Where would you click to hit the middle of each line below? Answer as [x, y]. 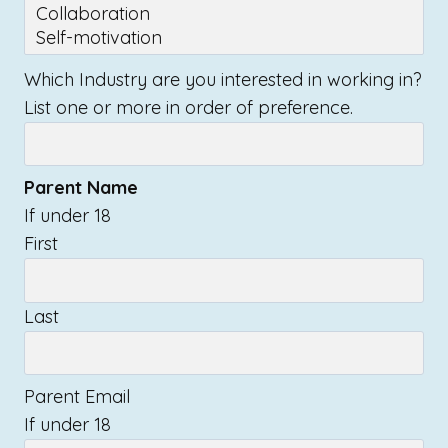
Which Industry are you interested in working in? [223, 80]
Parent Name [81, 188]
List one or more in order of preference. [188, 108]
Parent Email [77, 397]
